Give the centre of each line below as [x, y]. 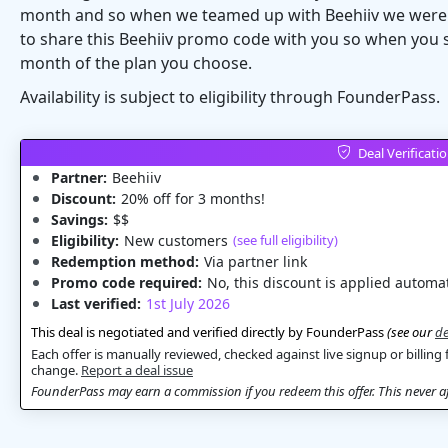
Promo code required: [126, 282]
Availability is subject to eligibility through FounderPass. [230, 97]
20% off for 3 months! [193, 198]
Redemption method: [125, 261]
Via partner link [255, 261]
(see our [411, 332]
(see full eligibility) [285, 240]
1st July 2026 [188, 303]
